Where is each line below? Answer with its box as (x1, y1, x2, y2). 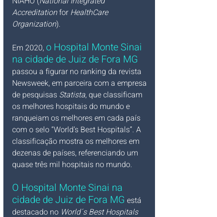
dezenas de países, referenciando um (12, 147, 140, 159)
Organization (12, 18, 56, 30)
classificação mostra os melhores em (12, 135, 141, 147)
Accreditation (12, 6, 59, 18)
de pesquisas (12, 89, 59, 101)
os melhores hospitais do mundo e (12, 100, 132, 112)
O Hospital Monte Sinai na (12, 180, 125, 195)
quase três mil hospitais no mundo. (12, 158, 134, 170)
